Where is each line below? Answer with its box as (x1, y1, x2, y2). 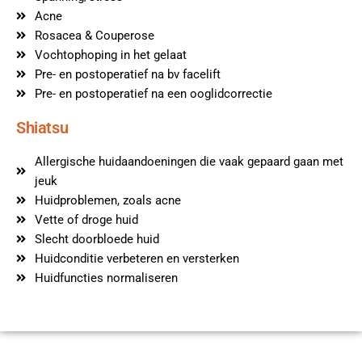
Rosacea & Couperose (34, 28, 154, 44)
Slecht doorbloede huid (34, 232, 159, 247)
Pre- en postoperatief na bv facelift (34, 67, 221, 82)
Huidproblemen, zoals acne (34, 193, 181, 208)
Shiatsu (16, 118, 69, 138)
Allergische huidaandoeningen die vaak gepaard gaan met (34, 154, 343, 170)
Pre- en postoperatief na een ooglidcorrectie (34, 86, 272, 102)
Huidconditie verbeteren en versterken (34, 251, 239, 267)
